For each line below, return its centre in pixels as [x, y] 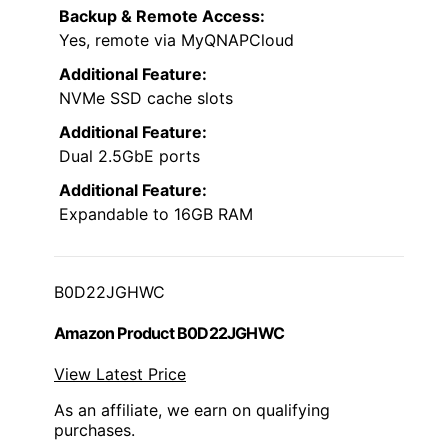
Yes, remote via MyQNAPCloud [176, 39]
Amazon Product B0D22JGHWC [169, 332]
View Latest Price [120, 374]
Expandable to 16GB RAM [156, 213]
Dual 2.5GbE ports [129, 155]
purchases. [94, 430]
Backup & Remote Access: [162, 15]
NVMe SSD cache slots [146, 97]
